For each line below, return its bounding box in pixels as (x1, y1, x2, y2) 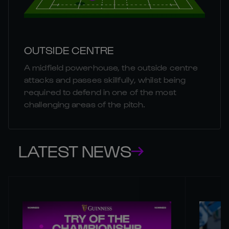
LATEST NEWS (18, 141, 131, 161)
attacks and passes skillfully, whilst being (24, 75, 186, 85)
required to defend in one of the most (24, 87, 176, 97)
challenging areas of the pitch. (24, 99, 146, 109)
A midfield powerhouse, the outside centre (24, 62, 198, 73)
